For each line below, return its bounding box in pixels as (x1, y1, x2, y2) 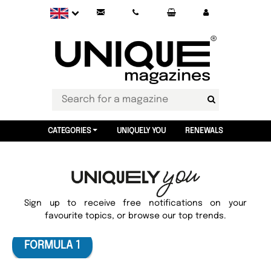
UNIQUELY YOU (116, 127, 166, 135)
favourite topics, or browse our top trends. (45, 212, 226, 220)
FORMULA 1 (24, 240, 80, 251)
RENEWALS (184, 127, 223, 135)
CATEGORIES (48, 127, 92, 135)
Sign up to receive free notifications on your (24, 199, 247, 207)
